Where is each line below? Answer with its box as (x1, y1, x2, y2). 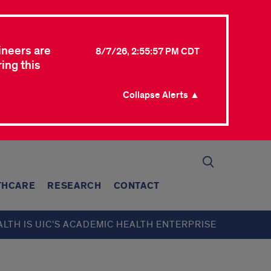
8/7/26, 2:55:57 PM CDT (96, 45, 200, 57)
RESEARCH (47, 180, 102, 192)
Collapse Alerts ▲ (123, 89, 200, 101)
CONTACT (113, 180, 160, 192)
